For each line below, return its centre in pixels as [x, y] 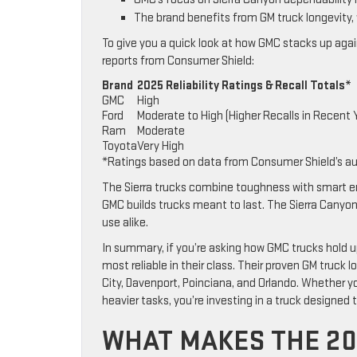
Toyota [120, 147]
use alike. [125, 223]
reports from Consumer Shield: [178, 61]
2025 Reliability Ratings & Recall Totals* [244, 86]
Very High [161, 147]
